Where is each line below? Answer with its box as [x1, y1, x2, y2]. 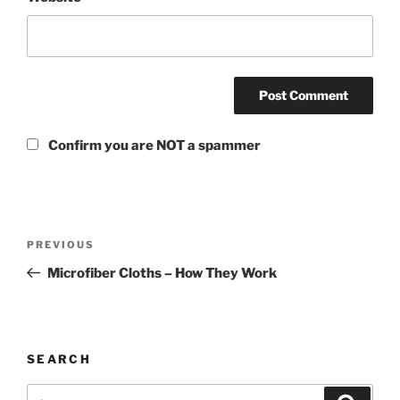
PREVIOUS [27, 237, 95, 251]
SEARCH [27, 351, 92, 366]
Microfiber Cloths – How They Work [46, 264, 277, 281]
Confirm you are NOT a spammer [45, 137, 261, 154]
